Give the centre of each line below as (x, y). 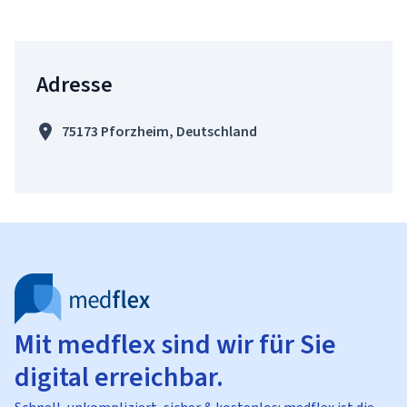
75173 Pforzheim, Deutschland (159, 131)
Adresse (74, 84)
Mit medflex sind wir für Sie (175, 344)
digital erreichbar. (119, 377)
